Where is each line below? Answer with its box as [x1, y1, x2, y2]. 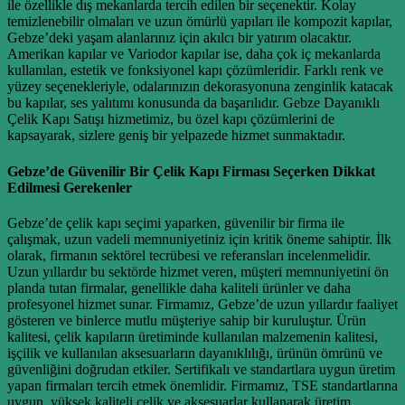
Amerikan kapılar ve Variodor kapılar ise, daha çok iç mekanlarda [7, 46, 381, 62]
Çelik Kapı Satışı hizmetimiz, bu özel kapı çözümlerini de [7, 111, 334, 127]
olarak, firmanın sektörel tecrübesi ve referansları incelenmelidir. [7, 247, 371, 263]
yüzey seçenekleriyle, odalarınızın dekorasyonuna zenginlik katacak [7, 79, 393, 95]
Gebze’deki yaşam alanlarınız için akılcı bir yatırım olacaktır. [7, 30, 352, 46]
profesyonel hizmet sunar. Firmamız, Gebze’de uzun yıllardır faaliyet [7, 296, 398, 312]
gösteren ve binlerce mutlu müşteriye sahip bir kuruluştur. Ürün [7, 312, 366, 328]
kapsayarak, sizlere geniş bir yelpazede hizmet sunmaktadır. [7, 127, 345, 144]
